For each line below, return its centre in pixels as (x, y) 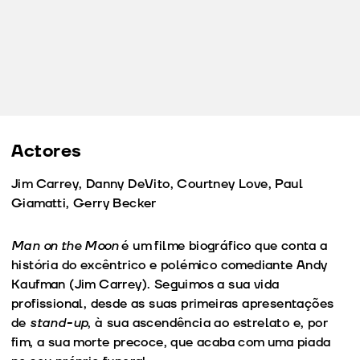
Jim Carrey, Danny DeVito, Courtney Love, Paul (157, 184)
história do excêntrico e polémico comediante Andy (170, 265)
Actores (47, 151)
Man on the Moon (65, 245)
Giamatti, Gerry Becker (84, 203)
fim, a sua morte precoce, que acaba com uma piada (171, 342)
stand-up (59, 323)
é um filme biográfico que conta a (223, 245)
